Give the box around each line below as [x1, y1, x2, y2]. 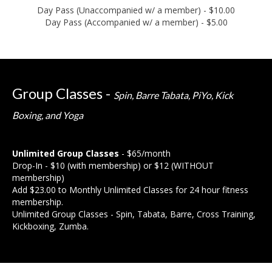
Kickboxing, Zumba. [12, 220, 89, 232]
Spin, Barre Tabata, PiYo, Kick [114, 89, 233, 101]
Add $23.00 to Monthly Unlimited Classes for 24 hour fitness [12, 184, 248, 195]
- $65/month [119, 148, 171, 159]
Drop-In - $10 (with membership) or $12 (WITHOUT [12, 160, 214, 171]
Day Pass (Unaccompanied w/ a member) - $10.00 [37, 4, 235, 16]
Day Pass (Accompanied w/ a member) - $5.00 [44, 16, 228, 28]
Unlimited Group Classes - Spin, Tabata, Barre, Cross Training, [12, 208, 256, 220]
